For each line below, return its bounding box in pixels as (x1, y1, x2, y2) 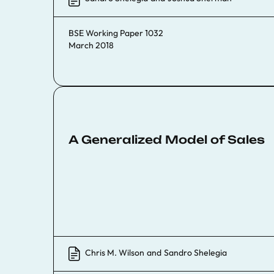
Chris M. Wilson (85, 247, 144, 258)
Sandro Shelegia (164, 247, 227, 258)
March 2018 (68, 40, 114, 51)
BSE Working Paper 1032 (68, 28, 163, 39)
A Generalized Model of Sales (68, 133, 265, 146)
